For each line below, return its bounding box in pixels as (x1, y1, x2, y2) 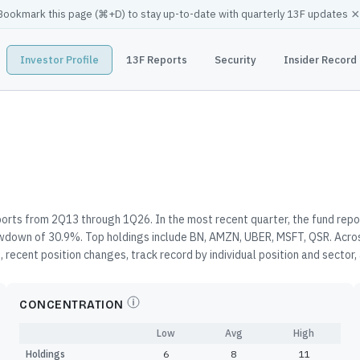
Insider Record (283, 52, 357, 67)
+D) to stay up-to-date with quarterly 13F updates (108, 7, 348, 21)
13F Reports (125, 52, 187, 67)
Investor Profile (19, 52, 99, 67)
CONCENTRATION (19, 298, 124, 312)
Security (214, 52, 256, 67)
